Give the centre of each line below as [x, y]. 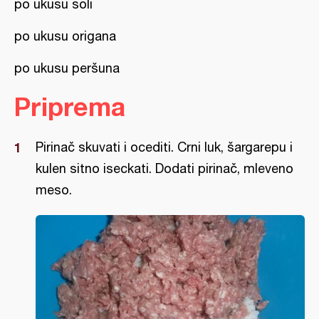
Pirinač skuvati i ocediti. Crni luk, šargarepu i [164, 147]
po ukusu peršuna [67, 68]
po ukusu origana [65, 36]
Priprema [70, 106]
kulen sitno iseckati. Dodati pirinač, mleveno [164, 168]
